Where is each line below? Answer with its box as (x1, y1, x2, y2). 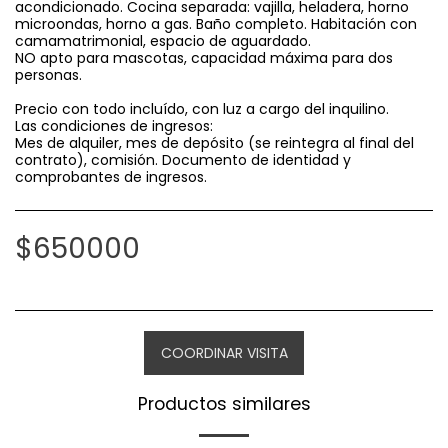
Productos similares (137, 392, 311, 416)
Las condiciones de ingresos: (15, 116, 213, 136)
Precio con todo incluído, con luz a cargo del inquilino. (15, 99, 389, 119)
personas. (15, 65, 82, 85)
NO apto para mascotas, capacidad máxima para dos (15, 48, 393, 68)
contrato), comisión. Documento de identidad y (15, 150, 351, 170)
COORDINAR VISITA (160, 342, 288, 363)
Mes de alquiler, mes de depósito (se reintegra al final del (15, 133, 414, 153)
